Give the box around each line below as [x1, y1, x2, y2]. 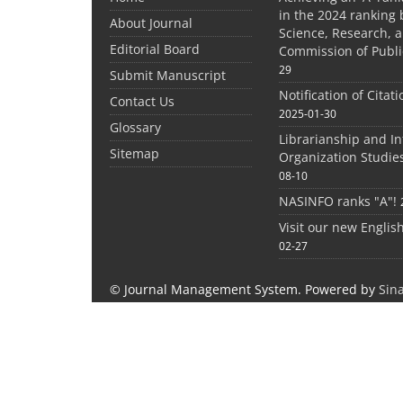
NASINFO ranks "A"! [279, 193, 398, 210]
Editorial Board [110, 40, 200, 58]
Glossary [110, 119, 161, 137]
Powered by [305, 281, 379, 299]
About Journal [110, 14, 193, 32]
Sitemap [110, 145, 159, 163]
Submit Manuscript [110, 67, 226, 85]
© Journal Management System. [110, 281, 305, 299]
